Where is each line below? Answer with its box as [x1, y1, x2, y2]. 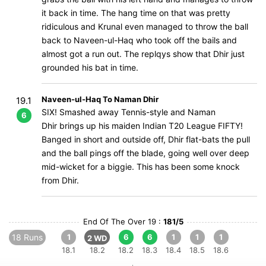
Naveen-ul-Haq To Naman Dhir [42, 94, 159, 104]
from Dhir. [42, 175, 79, 185]
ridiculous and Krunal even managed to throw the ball [42, 21, 248, 31]
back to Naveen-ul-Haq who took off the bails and [42, 35, 237, 45]
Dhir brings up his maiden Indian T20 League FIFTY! [42, 121, 243, 131]
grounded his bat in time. [42, 62, 138, 72]
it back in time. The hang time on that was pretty [42, 8, 230, 18]
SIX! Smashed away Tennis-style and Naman [42, 107, 216, 117]
